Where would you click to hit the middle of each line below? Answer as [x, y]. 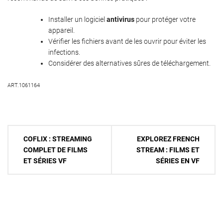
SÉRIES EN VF [178, 161]
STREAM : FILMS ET [168, 150]
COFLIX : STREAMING [58, 139]
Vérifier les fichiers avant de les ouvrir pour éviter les [127, 42]
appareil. [61, 31]
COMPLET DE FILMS [56, 150]
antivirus [120, 20]
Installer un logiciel [77, 20]
